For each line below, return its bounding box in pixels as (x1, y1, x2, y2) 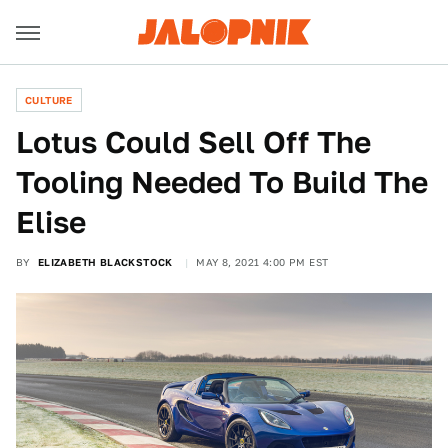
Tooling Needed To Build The (16, 164, 428, 200)
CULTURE (25, 94, 73, 106)
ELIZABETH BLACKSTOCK (37, 256, 173, 268)
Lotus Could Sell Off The (16, 124, 371, 160)
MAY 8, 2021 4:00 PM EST (196, 256, 329, 268)
